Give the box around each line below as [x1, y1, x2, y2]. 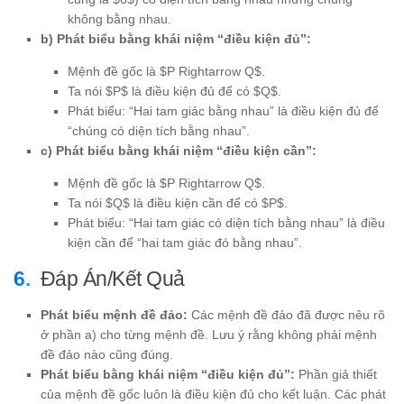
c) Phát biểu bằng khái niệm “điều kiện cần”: [41, 143, 317, 159]
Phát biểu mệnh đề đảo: [41, 308, 188, 323]
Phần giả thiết [295, 367, 377, 382]
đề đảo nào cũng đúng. [41, 347, 173, 363]
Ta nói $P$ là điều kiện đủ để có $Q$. [68, 84, 281, 99]
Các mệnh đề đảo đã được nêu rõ [188, 308, 385, 323]
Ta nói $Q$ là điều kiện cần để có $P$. [68, 196, 288, 211]
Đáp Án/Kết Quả [40, 267, 185, 291]
